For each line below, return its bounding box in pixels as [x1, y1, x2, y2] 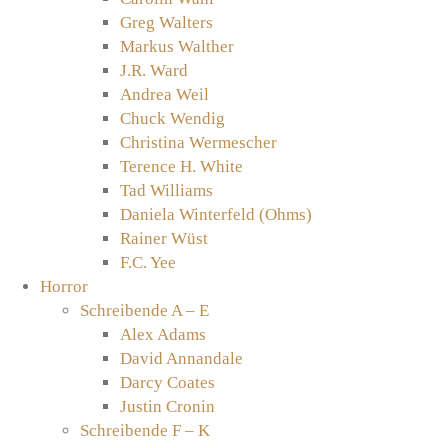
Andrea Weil [120, 85, 209, 105]
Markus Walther [120, 37, 234, 57]
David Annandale [120, 349, 243, 369]
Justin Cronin [120, 397, 215, 417]
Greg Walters [120, 13, 213, 33]
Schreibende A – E [80, 301, 209, 321]
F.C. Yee [120, 253, 176, 273]
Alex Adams [120, 325, 206, 345]
